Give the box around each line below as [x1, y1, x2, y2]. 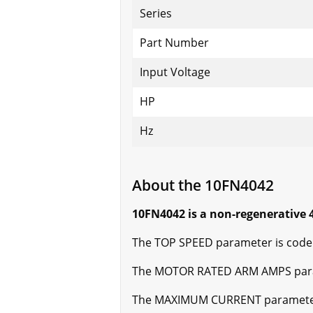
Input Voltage [140, 64, 210, 80]
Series [140, 6, 172, 22]
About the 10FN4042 [132, 175, 274, 196]
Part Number [140, 35, 209, 51]
